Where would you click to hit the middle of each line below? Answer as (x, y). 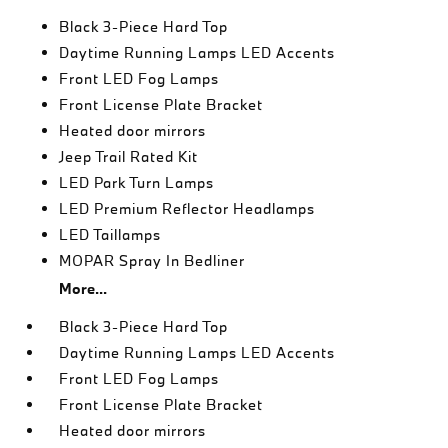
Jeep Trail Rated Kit (129, 156)
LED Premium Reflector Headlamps (187, 208)
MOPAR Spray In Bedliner (152, 260)
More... (83, 288)
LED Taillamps (110, 234)
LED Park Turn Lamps (137, 182)
